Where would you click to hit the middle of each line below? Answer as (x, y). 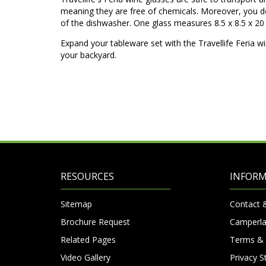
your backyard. (88, 55)
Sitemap (76, 204)
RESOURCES (87, 176)
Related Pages (88, 239)
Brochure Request (95, 221)
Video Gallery (85, 257)
